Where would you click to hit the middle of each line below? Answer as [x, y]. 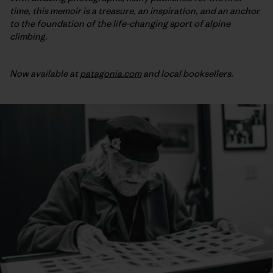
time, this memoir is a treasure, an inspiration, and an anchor [135, 10]
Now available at [45, 73]
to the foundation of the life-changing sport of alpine [120, 23]
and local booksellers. [188, 73]
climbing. [29, 36]
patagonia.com [111, 73]
